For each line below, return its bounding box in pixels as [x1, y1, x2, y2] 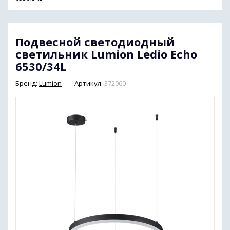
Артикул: [74, 78, 103, 88]
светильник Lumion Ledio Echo [15, 46, 197, 62]
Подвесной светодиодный [15, 33, 175, 49]
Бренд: [15, 78, 39, 88]
